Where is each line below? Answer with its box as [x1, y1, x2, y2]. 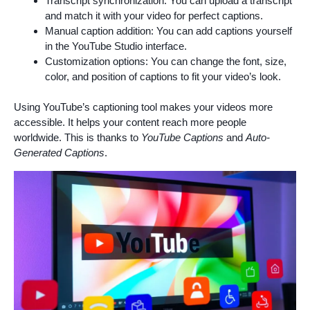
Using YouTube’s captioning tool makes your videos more [14, 101, 273, 113]
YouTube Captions [141, 131, 224, 144]
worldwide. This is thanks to [14, 131, 141, 144]
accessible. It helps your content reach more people [14, 116, 246, 129]
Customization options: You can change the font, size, [45, 55, 286, 67]
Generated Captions [14, 147, 104, 159]
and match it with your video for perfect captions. [45, 9, 263, 21]
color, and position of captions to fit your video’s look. [45, 70, 281, 82]
